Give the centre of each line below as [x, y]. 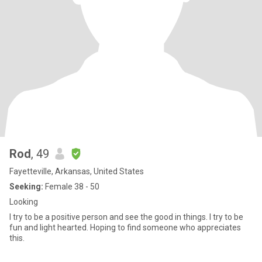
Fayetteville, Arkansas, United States [77, 171]
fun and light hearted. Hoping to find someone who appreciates [125, 227]
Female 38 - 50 [71, 187]
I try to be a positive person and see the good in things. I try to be [126, 217]
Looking [24, 202]
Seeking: [26, 187]
